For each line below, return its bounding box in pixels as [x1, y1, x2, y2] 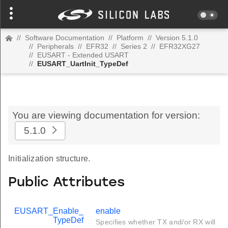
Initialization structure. [8, 154, 91, 163]
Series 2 [121, 42, 147, 50]
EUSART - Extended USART [37, 51, 129, 59]
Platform [117, 34, 144, 42]
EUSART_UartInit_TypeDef [37, 60, 128, 68]
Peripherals [37, 42, 74, 50]
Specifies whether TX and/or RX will [96, 218, 216, 226]
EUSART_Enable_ [14, 207, 83, 216]
